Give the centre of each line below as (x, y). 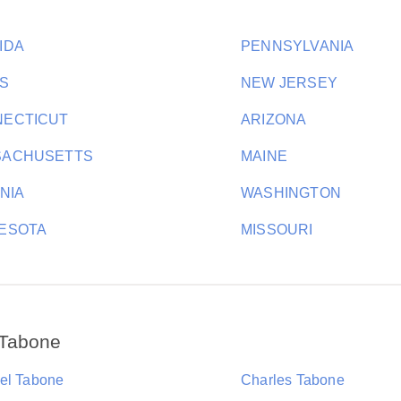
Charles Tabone (293, 380)
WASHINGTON (291, 193)
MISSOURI (277, 230)
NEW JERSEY (289, 83)
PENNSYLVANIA (298, 46)
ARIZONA (274, 119)
